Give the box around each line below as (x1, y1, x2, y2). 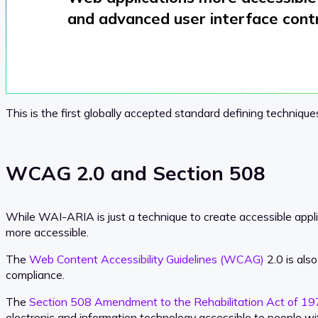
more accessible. (6, 225, 89, 240)
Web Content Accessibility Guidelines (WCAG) (29, 252, 264, 267)
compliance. (6, 268, 65, 283)
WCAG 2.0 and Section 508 (6, 160, 265, 186)
